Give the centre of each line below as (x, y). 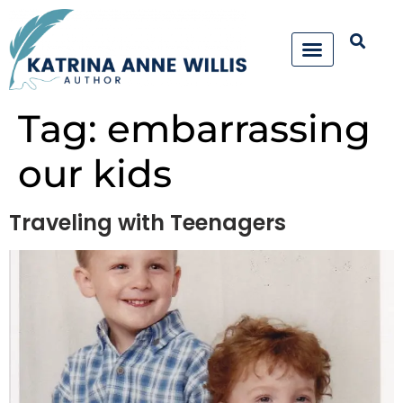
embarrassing (239, 129)
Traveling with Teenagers (148, 223)
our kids (95, 174)
